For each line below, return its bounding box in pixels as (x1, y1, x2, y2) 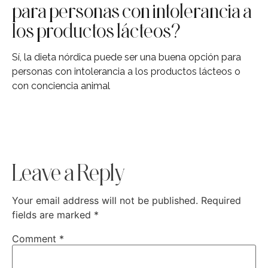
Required (201, 194, 241, 206)
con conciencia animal (12, 80, 110, 92)
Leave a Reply (12, 159, 126, 185)
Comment (12, 232, 59, 245)
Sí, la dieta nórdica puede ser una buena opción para (12, 51, 241, 63)
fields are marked (12, 208, 94, 221)
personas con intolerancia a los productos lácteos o (12, 66, 240, 78)
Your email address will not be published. (12, 194, 198, 206)
